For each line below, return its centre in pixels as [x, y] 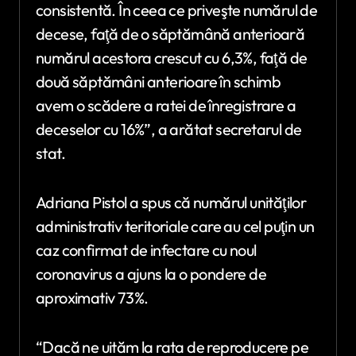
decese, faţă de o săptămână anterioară [170, 34]
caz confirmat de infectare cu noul [146, 250]
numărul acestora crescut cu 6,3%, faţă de [172, 58]
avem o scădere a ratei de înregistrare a [166, 105]
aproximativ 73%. [92, 298]
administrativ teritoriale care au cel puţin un [175, 226]
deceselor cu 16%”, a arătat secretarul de [169, 129]
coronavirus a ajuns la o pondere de [151, 274]
